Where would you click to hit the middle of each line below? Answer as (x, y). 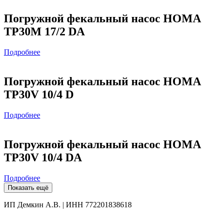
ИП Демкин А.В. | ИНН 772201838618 (68, 204)
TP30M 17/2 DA (44, 32)
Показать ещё (28, 187)
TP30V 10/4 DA (43, 157)
